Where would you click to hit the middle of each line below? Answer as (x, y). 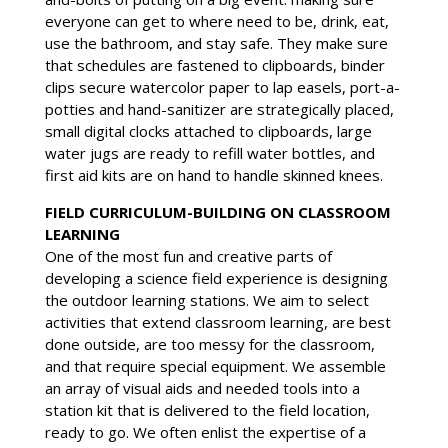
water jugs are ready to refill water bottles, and (209, 153)
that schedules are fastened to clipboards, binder (214, 65)
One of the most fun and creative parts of (188, 256)
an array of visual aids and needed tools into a (202, 388)
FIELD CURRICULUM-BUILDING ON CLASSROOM (217, 212)
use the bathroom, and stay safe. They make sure (216, 43)
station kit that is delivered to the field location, (207, 410)
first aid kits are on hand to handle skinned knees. (213, 175)
